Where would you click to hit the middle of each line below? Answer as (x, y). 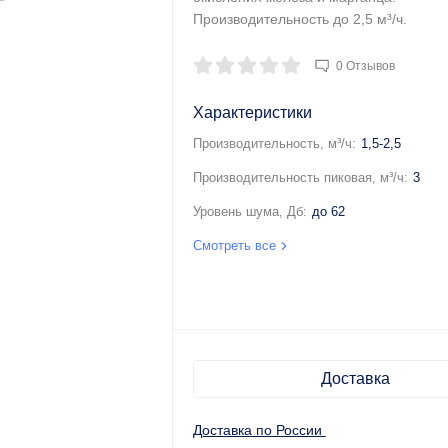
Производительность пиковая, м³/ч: (300, 177)
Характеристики (252, 112)
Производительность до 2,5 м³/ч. (299, 19)
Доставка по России (259, 430)
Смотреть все (236, 245)
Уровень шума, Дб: (249, 211)
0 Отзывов (365, 66)
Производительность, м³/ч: (274, 143)
